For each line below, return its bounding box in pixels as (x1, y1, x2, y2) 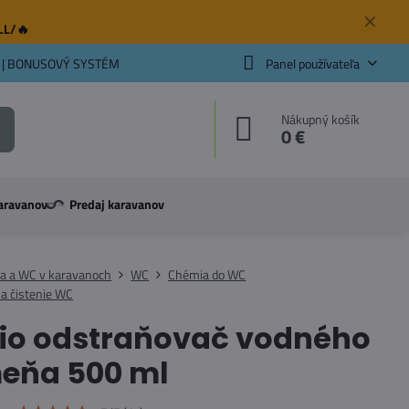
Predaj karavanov (68, 194, 164, 214)
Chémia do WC (168, 265, 246, 284)
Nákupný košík (281, 110, 361, 129)
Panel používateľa (265, 53, 360, 73)
